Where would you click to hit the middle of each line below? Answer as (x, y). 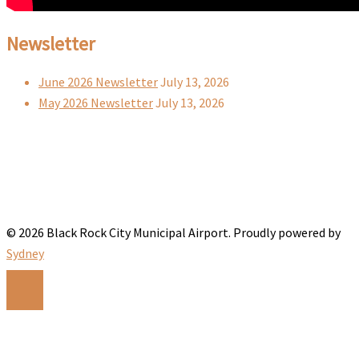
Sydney (25, 253)
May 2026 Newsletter (96, 102)
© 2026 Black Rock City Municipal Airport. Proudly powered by (173, 232)
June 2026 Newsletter (98, 81)
